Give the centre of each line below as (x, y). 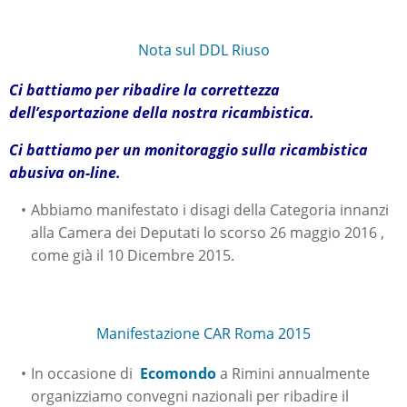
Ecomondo (178, 374)
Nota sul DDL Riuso (203, 50)
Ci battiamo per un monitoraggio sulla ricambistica (189, 150)
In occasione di (85, 374)
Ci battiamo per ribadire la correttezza (144, 90)
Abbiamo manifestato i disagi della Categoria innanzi (209, 210)
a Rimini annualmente (293, 374)
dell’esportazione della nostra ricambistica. (162, 113)
